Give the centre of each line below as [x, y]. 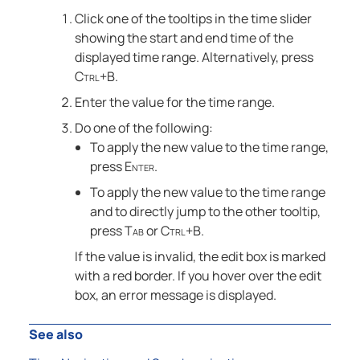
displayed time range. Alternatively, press [194, 57]
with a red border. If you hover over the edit [198, 276]
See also [57, 334]
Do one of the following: [143, 128]
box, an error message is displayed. [175, 295]
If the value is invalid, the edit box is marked [200, 256]
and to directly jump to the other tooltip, [205, 211]
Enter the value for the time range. [174, 102]
